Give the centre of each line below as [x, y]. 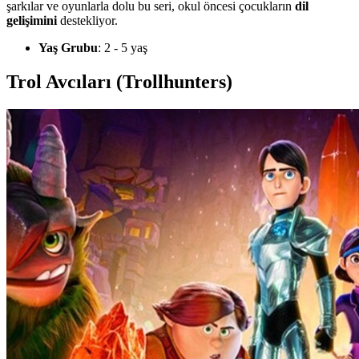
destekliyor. [87, 20]
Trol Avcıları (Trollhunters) [119, 81]
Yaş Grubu [68, 47]
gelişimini [32, 20]
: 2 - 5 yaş [123, 47]
